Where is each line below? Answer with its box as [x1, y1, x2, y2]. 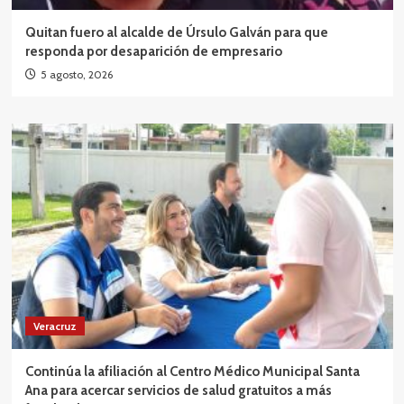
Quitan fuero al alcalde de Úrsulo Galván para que [24, 24, 328, 41]
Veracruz [32, 319, 77, 334]
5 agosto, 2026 [40, 68, 113, 82]
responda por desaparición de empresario [24, 43, 282, 60]
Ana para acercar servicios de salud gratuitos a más [24, 382, 332, 399]
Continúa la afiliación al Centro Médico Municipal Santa [24, 363, 360, 381]
